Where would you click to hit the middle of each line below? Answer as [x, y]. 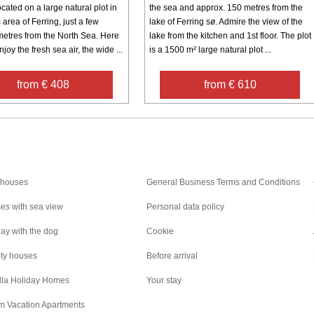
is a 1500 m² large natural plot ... [210, 49]
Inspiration [60, 165]
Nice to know [226, 165]
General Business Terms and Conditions [224, 182]
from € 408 [43, 84]
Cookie [161, 231]
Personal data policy [186, 206]
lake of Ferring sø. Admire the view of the [226, 21]
